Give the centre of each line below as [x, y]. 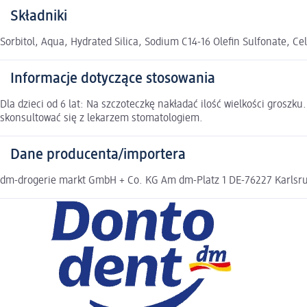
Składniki [39, 17]
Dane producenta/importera [98, 155]
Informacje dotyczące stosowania [113, 79]
